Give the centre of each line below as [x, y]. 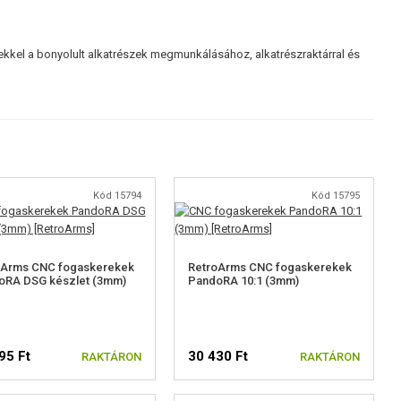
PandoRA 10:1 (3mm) [244, 280]
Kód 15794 [118, 195]
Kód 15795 [335, 195]
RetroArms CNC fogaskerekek [270, 267]
